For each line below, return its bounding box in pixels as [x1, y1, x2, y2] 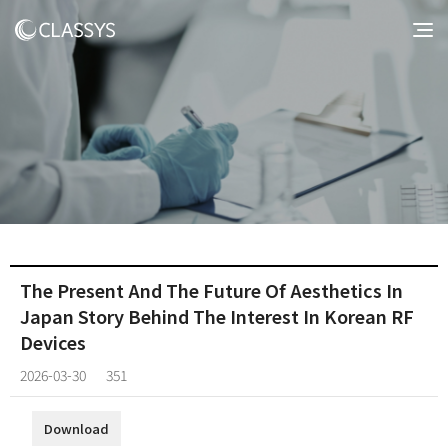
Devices [20, 328, 86, 355]
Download [44, 418, 109, 438]
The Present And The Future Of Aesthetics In [20, 276, 403, 303]
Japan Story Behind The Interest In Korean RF [20, 302, 414, 329]
